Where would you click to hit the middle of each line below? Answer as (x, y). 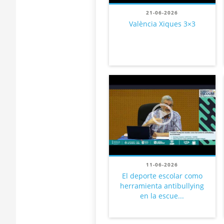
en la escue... (162, 196)
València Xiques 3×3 (162, 24)
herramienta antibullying (162, 186)
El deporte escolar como (162, 176)
